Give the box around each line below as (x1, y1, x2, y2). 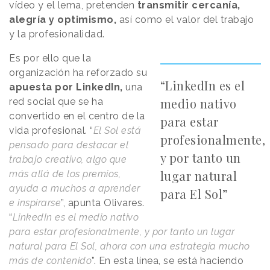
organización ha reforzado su (9, 67, 147, 79)
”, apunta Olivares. (61, 197, 145, 209)
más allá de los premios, (9, 168, 121, 180)
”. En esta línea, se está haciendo (92, 255, 243, 267)
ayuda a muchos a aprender (9, 183, 140, 195)
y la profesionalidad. (9, 28, 107, 40)
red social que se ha (9, 96, 103, 108)
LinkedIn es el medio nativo (12, 212, 139, 224)
